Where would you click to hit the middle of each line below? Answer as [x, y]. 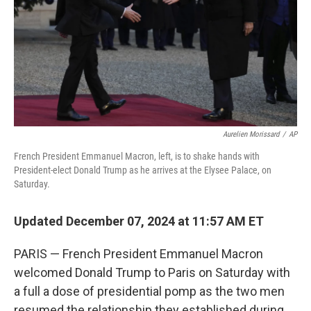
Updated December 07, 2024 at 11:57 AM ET [139, 221]
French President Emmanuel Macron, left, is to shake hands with [137, 156]
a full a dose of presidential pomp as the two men [149, 291]
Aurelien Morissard [251, 134]
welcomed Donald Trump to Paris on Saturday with [152, 272]
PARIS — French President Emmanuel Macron [138, 254]
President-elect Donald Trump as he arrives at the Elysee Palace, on [143, 170]
